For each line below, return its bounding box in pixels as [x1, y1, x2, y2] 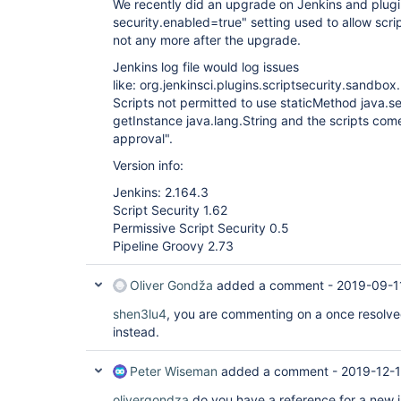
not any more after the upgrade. [113, 32, 301, 47]
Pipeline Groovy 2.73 [113, 238, 234, 253]
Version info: [113, 158, 183, 173]
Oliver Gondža [130, 277, 213, 293]
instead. [113, 324, 159, 339]
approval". [113, 131, 173, 146]
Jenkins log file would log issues [113, 59, 299, 74]
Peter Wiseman [130, 363, 218, 379]
